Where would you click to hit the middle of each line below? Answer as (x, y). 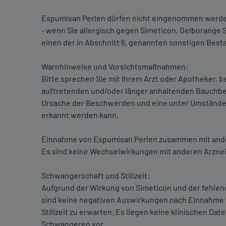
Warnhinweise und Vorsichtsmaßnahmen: (115, 67)
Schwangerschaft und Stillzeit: (96, 176)
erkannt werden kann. (80, 115)
